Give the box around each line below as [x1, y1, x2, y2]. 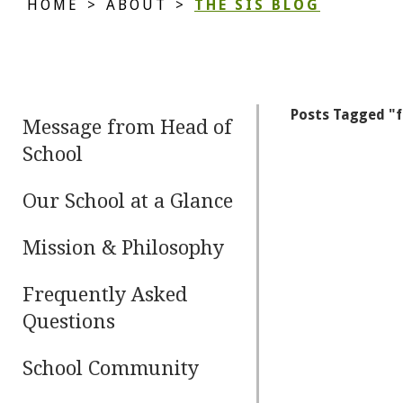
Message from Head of [22, 116, 233, 139]
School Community [22, 357, 200, 380]
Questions [22, 310, 116, 333]
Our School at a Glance [22, 190, 234, 212]
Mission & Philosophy [22, 237, 225, 259]
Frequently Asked [22, 283, 188, 306]
